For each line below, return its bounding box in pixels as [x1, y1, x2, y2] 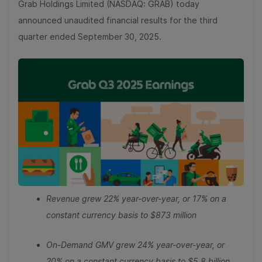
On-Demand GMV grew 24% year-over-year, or [46, 240, 225, 250]
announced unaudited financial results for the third [18, 15, 218, 25]
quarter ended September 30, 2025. [18, 32, 161, 42]
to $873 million [138, 210, 196, 220]
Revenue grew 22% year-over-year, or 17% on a [46, 194, 226, 204]
